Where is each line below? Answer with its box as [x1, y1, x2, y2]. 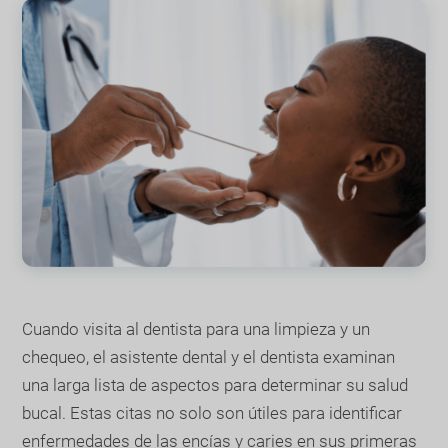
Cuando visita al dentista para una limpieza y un [22, 318, 371, 339]
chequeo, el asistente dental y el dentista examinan [22, 346, 396, 367]
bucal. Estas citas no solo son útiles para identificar [22, 402, 403, 423]
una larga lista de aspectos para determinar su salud [22, 374, 409, 395]
